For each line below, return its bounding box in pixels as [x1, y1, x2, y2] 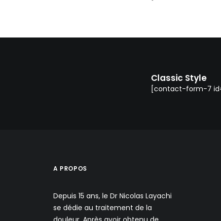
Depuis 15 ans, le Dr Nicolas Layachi [53, 191, 172, 201]
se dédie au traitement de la [53, 203, 152, 213]
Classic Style [151, 72, 207, 84]
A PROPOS [53, 164, 87, 173]
